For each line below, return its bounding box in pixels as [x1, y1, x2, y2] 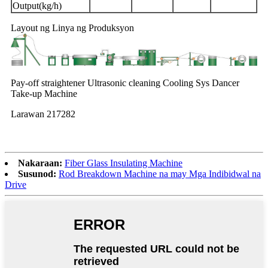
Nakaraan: [18, 158, 62, 169]
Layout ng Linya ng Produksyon [11, 23, 134, 33]
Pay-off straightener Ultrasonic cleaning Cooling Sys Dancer [11, 78, 239, 89]
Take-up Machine [11, 89, 77, 99]
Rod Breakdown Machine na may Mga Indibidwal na [59, 169, 261, 179]
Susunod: [18, 169, 56, 179]
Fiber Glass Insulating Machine [65, 158, 182, 169]
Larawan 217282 [11, 109, 75, 120]
